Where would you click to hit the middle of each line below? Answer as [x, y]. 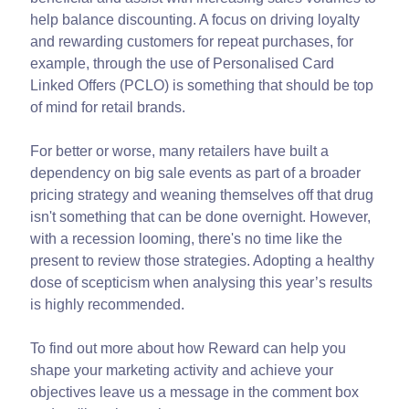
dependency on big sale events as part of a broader [196, 173]
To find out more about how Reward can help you [189, 349]
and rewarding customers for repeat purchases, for [192, 42]
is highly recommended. [110, 305]
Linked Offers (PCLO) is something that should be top [202, 86]
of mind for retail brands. [108, 108]
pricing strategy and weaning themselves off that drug [202, 195]
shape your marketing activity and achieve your [182, 371]
